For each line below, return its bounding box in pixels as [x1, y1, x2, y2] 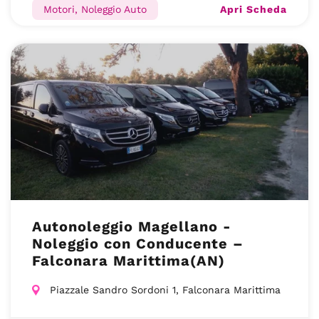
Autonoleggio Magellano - [32, 218, 231, 235]
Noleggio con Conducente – [32, 235, 244, 252]
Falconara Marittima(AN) [32, 252, 225, 269]
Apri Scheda [220, 3, 287, 15]
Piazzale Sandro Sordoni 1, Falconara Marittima [50, 284, 281, 296]
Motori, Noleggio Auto [43, 4, 147, 15]
